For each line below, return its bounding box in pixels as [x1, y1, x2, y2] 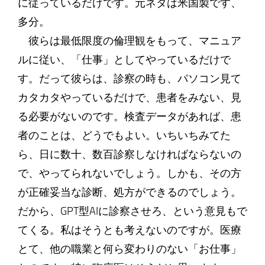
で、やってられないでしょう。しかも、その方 [17, 167, 241, 180]
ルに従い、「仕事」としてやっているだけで [17, 53, 231, 66]
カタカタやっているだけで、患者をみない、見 [17, 91, 241, 104]
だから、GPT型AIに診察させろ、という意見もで [17, 205, 247, 218]
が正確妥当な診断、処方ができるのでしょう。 [17, 186, 241, 199]
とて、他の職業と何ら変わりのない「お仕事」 [17, 243, 241, 256]
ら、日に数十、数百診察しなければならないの [17, 148, 241, 161]
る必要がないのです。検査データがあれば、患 [17, 110, 241, 123]
